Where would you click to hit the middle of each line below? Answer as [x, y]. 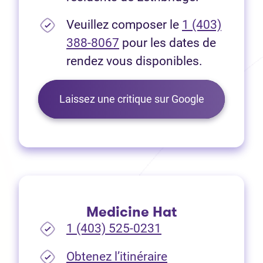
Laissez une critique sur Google [131, 99]
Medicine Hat [131, 212]
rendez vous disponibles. [134, 61]
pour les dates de [168, 43]
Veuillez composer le [124, 25]
